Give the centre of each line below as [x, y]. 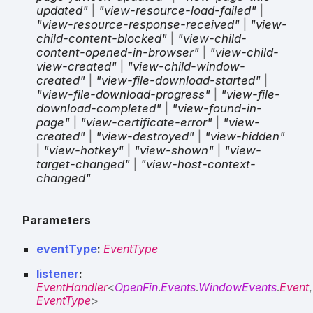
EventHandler [72, 287]
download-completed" [99, 108]
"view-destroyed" [145, 136]
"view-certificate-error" [146, 122]
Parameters [57, 220]
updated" [62, 10]
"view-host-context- [198, 164]
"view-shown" [174, 150]
